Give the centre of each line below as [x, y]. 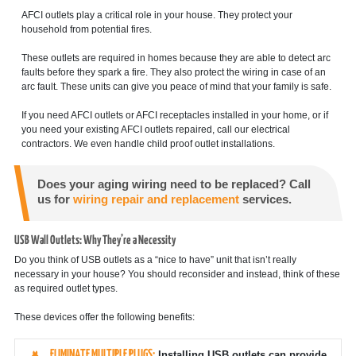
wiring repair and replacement [156, 200]
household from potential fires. [86, 29]
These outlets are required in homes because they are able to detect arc [176, 58]
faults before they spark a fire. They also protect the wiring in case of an [173, 72]
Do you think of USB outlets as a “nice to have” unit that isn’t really [155, 259]
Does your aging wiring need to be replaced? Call [174, 185]
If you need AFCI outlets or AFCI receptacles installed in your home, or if [174, 115]
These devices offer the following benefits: [104, 317]
